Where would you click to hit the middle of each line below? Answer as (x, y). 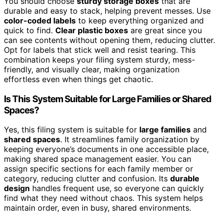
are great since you (165, 31)
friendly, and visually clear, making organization (92, 70)
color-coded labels (40, 21)
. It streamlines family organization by (130, 140)
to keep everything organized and (140, 21)
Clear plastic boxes (92, 31)
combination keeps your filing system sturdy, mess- (99, 60)
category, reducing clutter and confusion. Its (87, 179)
